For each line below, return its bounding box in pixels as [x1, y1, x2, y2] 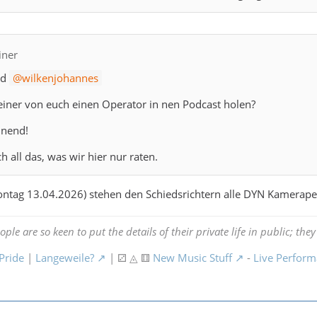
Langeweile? [35, 250, 94, 265]
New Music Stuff [153, 250, 232, 265]
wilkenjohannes [22, 71, 98, 86]
